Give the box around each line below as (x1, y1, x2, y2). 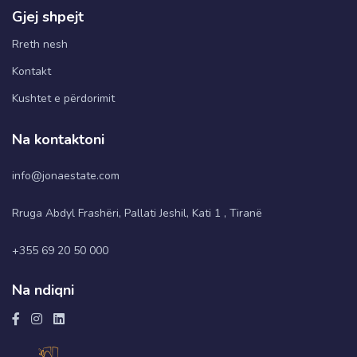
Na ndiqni (12, 280, 74, 300)
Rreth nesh (12, 36, 68, 52)
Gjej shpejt (12, 6, 84, 26)
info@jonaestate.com (12, 167, 120, 183)
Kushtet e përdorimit (12, 90, 115, 106)
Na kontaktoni (12, 129, 104, 149)
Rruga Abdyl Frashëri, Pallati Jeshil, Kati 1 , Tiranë (12, 205, 262, 221)
